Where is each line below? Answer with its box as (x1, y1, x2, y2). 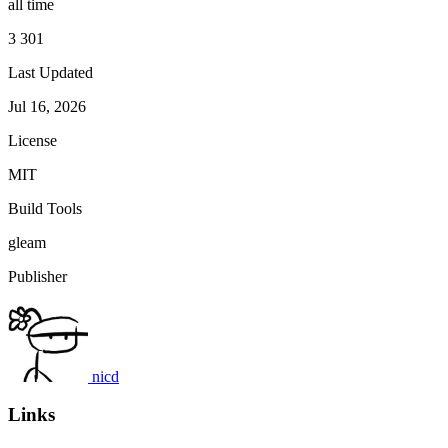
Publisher (8, 267, 67, 285)
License (8, 131, 57, 149)
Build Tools (8, 199, 82, 217)
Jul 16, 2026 (8, 97, 86, 115)
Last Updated (8, 63, 93, 81)
